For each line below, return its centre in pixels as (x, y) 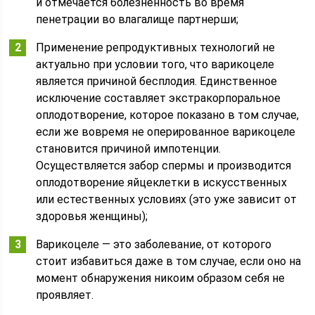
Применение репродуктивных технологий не (156, 47)
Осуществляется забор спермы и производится (164, 166)
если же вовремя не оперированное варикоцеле (166, 132)
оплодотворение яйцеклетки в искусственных (162, 182)
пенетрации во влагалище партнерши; (137, 19)
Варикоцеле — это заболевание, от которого (154, 244)
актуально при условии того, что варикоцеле (155, 64)
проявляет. (65, 295)
